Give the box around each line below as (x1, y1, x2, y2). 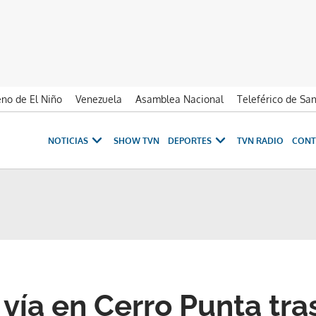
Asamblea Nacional (135, 93, 224, 105)
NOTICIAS (48, 135, 88, 146)
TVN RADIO (237, 135, 284, 146)
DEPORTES (168, 135, 212, 146)
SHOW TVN (114, 135, 159, 146)
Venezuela (75, 93, 122, 105)
